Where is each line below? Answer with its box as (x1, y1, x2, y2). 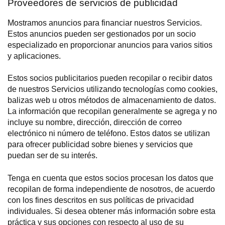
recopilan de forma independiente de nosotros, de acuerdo (8, 184, 215, 193)
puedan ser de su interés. (8, 151, 97, 160)
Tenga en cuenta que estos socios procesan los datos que (8, 173, 213, 182)
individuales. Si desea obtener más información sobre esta (8, 206, 215, 215)
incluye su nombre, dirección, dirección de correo (8, 118, 182, 127)
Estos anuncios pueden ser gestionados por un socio (8, 29, 196, 38)
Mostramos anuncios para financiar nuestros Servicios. (8, 18, 202, 27)
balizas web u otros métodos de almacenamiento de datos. (8, 96, 216, 105)
